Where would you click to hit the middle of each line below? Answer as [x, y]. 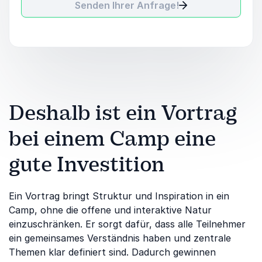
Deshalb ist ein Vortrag [123, 113]
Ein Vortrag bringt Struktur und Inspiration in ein [119, 196]
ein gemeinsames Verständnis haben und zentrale [120, 238]
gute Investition [87, 164]
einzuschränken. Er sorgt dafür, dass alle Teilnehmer [127, 224]
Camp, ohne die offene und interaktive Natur [110, 210]
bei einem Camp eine [112, 139]
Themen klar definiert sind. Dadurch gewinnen [112, 252]
